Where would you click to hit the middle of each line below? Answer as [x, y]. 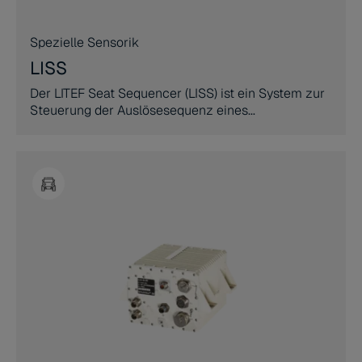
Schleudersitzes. [78, 127]
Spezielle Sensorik [84, 42]
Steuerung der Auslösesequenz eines [139, 110]
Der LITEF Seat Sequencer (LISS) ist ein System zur [177, 93]
